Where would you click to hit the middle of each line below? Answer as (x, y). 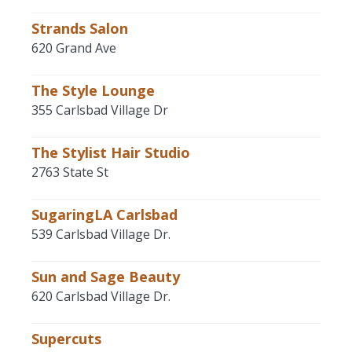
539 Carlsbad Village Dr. (101, 234)
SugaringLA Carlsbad (104, 214)
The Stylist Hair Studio (111, 152)
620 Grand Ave (74, 48)
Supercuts (66, 339)
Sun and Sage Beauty (106, 277)
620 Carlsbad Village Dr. (101, 296)
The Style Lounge (93, 90)
